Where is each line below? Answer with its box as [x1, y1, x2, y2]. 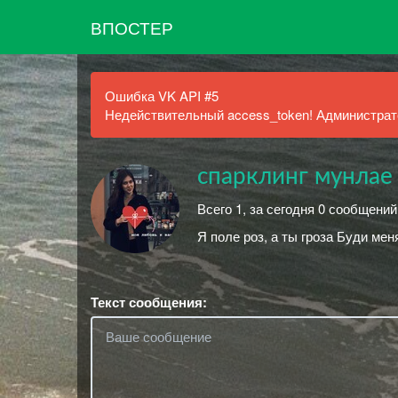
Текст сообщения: [91, 291, 207, 312]
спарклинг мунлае [197, 165, 393, 188]
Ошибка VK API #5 [105, 86, 219, 105]
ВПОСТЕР [91, 14, 173, 39]
